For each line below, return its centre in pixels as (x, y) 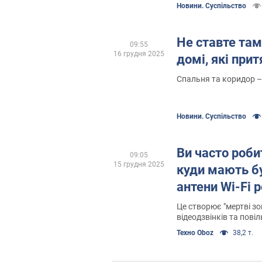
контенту (194, 228)
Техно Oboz (195, 233)
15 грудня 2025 (139, 165)
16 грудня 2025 (139, 54)
